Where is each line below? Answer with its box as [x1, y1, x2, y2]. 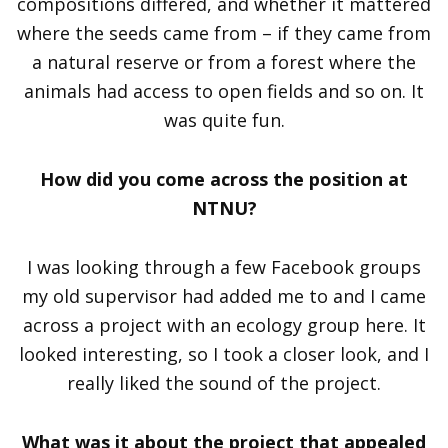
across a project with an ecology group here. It [22, 312, 426, 337]
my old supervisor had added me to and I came [22, 283, 426, 308]
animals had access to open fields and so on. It [24, 78, 424, 103]
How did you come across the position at [40, 166, 408, 191]
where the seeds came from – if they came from [17, 20, 431, 45]
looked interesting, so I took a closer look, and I [19, 341, 429, 366]
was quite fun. [163, 107, 285, 132]
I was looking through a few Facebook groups [27, 254, 421, 279]
